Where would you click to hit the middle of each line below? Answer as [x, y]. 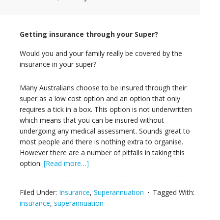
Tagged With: [174, 192]
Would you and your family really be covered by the [101, 54]
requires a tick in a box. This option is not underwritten [106, 110]
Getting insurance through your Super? [89, 34]
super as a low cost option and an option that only [100, 99]
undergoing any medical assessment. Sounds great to [105, 131]
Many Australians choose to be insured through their [103, 88]
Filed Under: [39, 192]
